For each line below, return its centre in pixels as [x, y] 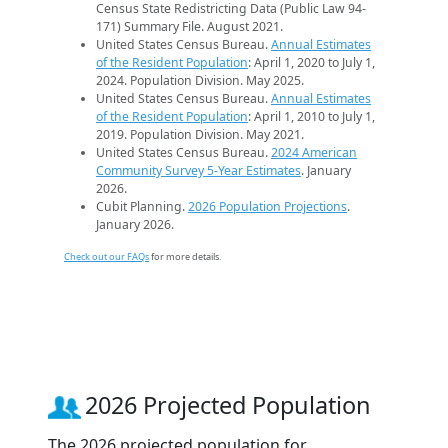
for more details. [185, 257]
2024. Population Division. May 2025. [200, 81]
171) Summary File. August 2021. [189, 27]
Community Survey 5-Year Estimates [198, 171]
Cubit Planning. [142, 207]
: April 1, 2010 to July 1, [311, 117]
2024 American [314, 153]
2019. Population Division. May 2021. [200, 135]
